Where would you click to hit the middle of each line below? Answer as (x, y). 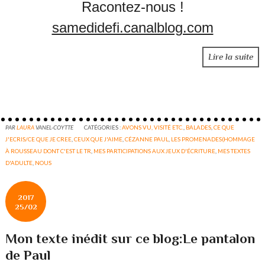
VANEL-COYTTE (55, 127)
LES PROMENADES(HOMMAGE (213, 139)
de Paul (28, 255)
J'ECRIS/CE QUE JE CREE (39, 139)
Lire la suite (230, 56)
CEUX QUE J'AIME (98, 139)
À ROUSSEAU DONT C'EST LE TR (49, 151)
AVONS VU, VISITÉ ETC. (153, 127)
